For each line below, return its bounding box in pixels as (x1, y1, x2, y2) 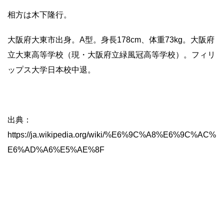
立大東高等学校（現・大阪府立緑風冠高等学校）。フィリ (7, 50, 215, 59)
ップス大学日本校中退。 (7, 65, 95, 74)
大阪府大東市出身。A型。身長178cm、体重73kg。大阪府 (7, 35, 214, 44)
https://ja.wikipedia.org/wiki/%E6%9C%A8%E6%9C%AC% (7, 130, 216, 139)
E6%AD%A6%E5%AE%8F (7, 145, 104, 154)
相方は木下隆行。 (7, 10, 71, 19)
